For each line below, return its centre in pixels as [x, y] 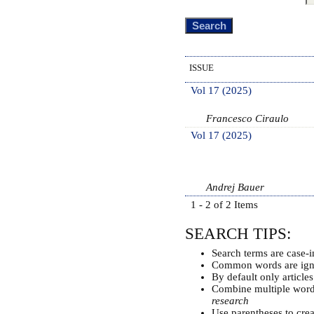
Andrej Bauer [235, 187]
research [230, 300]
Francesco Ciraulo [247, 118]
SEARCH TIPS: [238, 233]
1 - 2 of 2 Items [224, 204]
